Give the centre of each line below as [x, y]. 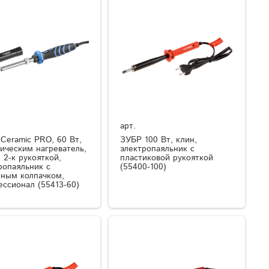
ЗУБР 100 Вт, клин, [159, 140]
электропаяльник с [158, 149]
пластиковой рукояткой [167, 158]
